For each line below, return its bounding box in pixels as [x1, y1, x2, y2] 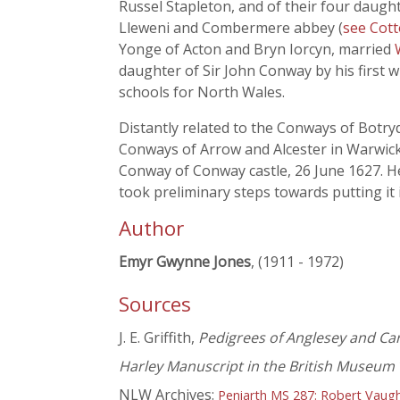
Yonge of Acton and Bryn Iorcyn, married [119, 39, 395, 59]
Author [119, 214, 184, 242]
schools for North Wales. [119, 82, 285, 102]
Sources [119, 290, 191, 319]
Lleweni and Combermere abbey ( [119, 18, 343, 37]
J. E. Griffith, [119, 328, 198, 348]
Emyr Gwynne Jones [119, 252, 251, 271]
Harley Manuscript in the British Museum [119, 356, 395, 377]
